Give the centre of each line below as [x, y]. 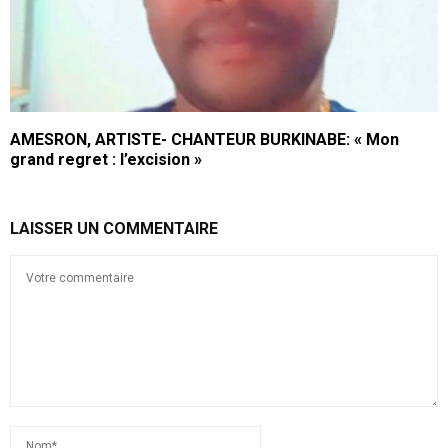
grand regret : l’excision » [106, 160]
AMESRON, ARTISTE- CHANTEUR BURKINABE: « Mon [204, 140]
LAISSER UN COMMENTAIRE [114, 229]
